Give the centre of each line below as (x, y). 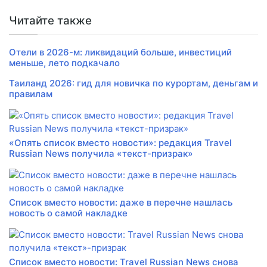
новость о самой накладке (68, 213)
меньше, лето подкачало (64, 63)
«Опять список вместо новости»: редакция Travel (120, 143)
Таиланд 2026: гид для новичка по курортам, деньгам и (133, 83)
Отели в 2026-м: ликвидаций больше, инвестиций (120, 52)
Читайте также (50, 21)
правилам (31, 94)
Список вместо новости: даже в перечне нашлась (121, 203)
